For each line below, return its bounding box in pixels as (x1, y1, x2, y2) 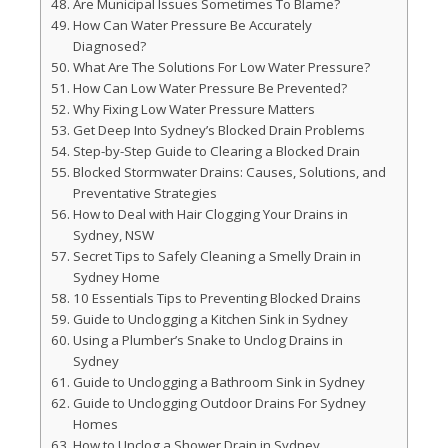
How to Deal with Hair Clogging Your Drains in (72, 205, 348, 223)
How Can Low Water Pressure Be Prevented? (72, 79, 347, 97)
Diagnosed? (72, 37, 146, 55)
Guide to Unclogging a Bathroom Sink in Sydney (72, 373, 365, 391)
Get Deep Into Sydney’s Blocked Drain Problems (72, 121, 365, 139)
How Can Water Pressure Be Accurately (72, 16, 312, 34)
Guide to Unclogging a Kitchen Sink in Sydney (72, 310, 348, 328)
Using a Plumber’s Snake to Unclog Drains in (72, 331, 343, 349)
